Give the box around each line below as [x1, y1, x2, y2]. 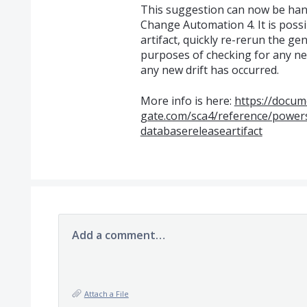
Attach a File [84, 288, 129, 299]
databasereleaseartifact [140, 123, 262, 138]
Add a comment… [71, 227, 165, 243]
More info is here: [140, 93, 234, 108]
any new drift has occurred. [140, 62, 279, 78]
